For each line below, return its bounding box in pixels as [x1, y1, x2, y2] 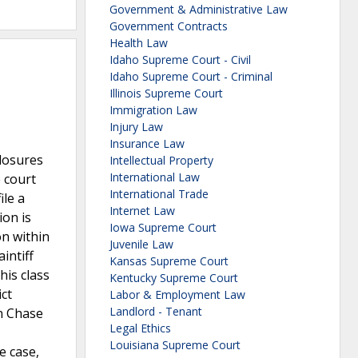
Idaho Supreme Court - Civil [109, 52, 251, 68]
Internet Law [109, 203, 175, 219]
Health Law [109, 35, 168, 51]
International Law [109, 169, 200, 185]
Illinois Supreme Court [109, 86, 223, 101]
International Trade [109, 186, 209, 202]
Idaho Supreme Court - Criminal [109, 69, 272, 85]
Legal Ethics [109, 320, 171, 336]
